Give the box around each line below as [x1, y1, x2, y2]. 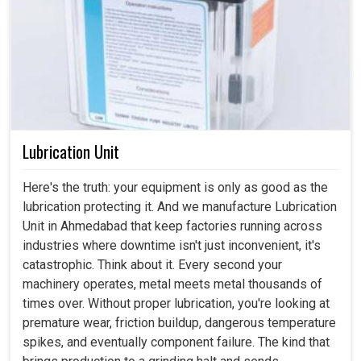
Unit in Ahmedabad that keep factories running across [23, 218, 322, 234]
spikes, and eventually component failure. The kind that [23, 334, 330, 351]
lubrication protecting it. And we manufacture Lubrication [23, 199, 337, 215]
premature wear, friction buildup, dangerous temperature [23, 315, 336, 331]
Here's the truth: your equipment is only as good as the [23, 180, 328, 196]
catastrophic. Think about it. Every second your [23, 257, 282, 273]
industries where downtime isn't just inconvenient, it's [23, 238, 321, 254]
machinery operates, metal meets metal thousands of [23, 276, 322, 293]
